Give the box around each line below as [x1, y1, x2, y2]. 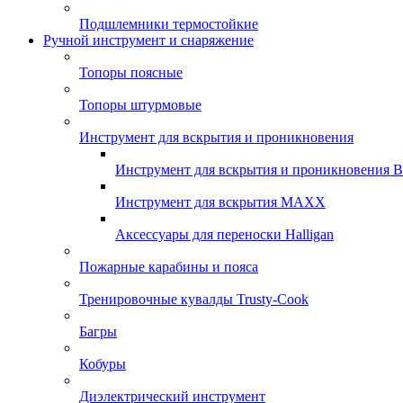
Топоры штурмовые [79, 97, 201, 112]
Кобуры [79, 356, 126, 372]
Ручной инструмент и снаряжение [43, 32, 254, 48]
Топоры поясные [79, 65, 183, 80]
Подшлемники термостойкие [79, 16, 258, 31]
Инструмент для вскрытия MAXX [115, 194, 326, 210]
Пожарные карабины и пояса [79, 259, 258, 274]
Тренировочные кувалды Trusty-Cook [79, 291, 309, 307]
